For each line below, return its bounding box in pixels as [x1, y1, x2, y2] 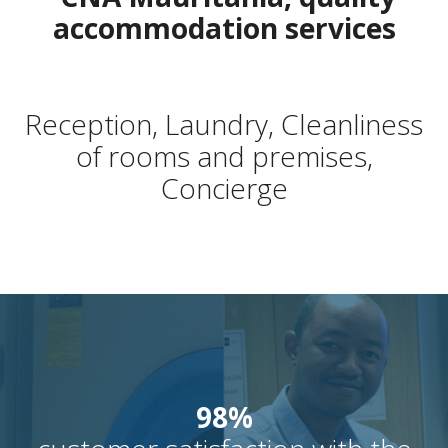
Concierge [160, 168, 288, 207]
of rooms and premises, [75, 136, 373, 175]
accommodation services [52, 8, 396, 47]
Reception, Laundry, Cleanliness [25, 104, 423, 143]
